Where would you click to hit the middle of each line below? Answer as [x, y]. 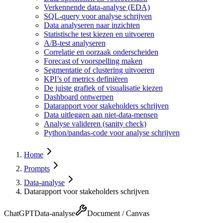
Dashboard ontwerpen [79, 97]
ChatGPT [19, 214]
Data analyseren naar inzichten [92, 25]
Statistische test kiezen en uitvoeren [99, 34]
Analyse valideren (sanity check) [95, 124]
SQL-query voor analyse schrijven [98, 16]
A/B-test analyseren [75, 43]
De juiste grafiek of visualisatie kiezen [103, 88]
